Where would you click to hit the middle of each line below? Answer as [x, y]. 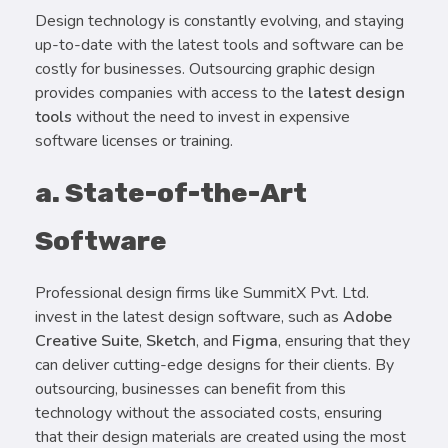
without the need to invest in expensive [211, 117]
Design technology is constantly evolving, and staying [219, 21]
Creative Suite [87, 341]
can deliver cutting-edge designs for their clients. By [214, 365]
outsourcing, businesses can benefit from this [190, 389]
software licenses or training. [134, 141]
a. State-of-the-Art [171, 193]
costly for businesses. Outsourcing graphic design [205, 69]
